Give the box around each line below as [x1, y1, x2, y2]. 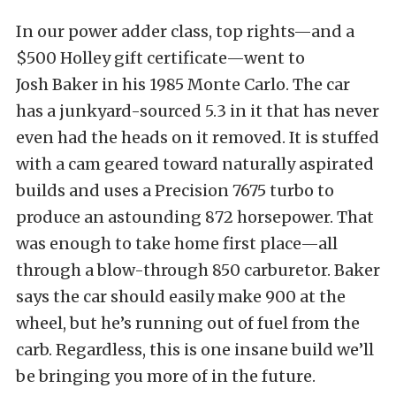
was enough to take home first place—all [16, 232, 338, 254]
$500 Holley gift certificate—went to [16, 47, 305, 68]
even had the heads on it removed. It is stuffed [16, 126, 379, 148]
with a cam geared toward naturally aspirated [16, 153, 374, 174]
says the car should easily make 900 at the [16, 286, 346, 307]
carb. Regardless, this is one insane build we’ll [16, 339, 374, 360]
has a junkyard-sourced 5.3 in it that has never [16, 100, 379, 121]
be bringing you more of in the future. [16, 365, 316, 386]
